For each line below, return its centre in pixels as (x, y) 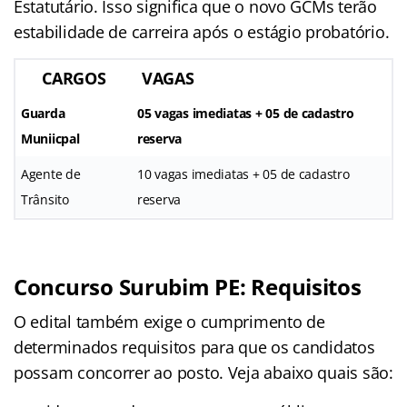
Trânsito (45, 199)
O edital (43, 321)
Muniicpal (50, 138)
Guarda (43, 113)
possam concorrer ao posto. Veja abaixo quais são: (203, 372)
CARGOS (74, 78)
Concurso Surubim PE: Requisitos (188, 286)
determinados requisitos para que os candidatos (194, 347)
